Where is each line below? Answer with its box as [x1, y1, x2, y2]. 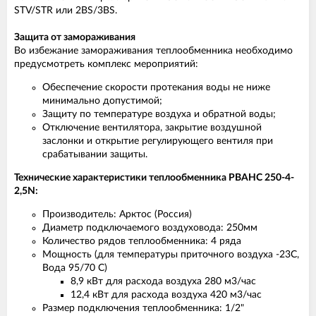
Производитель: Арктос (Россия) [42, 209, 192, 219]
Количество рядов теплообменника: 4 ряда [42, 236, 241, 246]
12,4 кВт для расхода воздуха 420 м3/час [71, 290, 262, 300]
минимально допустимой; [42, 96, 162, 106]
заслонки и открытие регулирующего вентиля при [42, 136, 273, 146]
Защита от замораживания [14, 32, 135, 42]
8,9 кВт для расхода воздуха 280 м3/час [71, 276, 256, 286]
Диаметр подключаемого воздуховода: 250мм [42, 223, 257, 233]
